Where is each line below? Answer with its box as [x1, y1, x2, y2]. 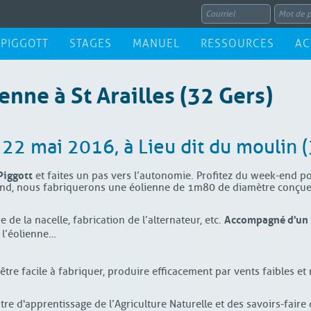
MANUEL [132, 37, 180, 50]
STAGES [69, 37, 112, 50]
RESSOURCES [200, 37, 274, 50]
